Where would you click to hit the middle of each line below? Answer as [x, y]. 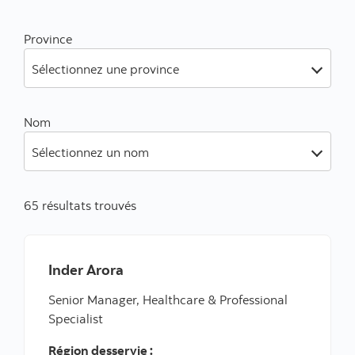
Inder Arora [86, 270]
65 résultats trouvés [80, 206]
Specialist [76, 319]
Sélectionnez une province [105, 69]
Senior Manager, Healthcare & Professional [168, 300]
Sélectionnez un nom [90, 153]
